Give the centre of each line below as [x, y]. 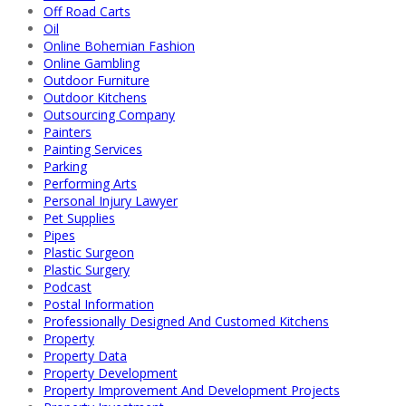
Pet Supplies [79, 217]
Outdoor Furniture [97, 80]
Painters [68, 131]
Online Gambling [92, 63]
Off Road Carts [87, 11]
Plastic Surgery [87, 269]
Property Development [111, 372]
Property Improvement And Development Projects [192, 390]
